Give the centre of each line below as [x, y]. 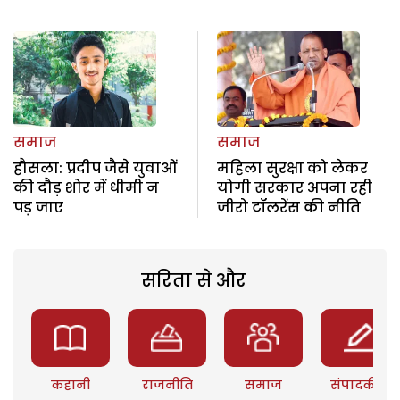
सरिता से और [193, 280]
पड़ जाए [38, 207]
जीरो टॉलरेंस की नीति [288, 207]
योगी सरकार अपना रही [294, 187]
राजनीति [167, 384]
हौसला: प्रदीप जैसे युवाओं [95, 168]
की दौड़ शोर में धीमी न [86, 187]
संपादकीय [360, 384]
